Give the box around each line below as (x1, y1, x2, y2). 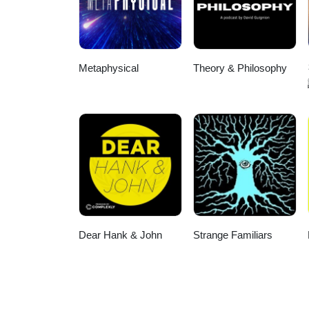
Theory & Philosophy (193, 62, 288, 74)
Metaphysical (79, 62, 139, 74)
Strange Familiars (193, 229, 273, 241)
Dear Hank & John (79, 229, 162, 241)
